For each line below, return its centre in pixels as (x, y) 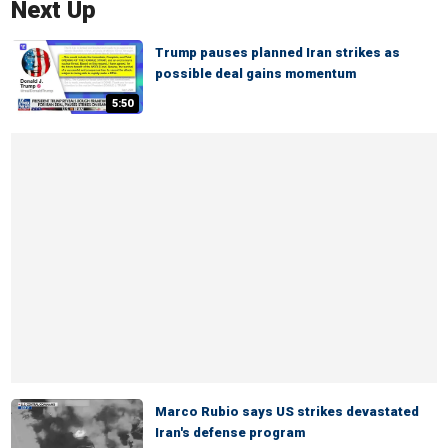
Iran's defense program (230, 433)
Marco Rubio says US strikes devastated (287, 412)
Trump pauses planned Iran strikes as (277, 52)
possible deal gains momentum (255, 73)
